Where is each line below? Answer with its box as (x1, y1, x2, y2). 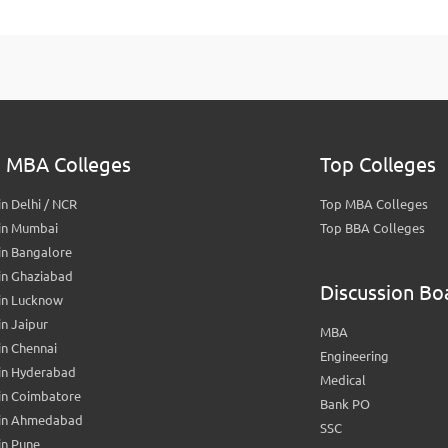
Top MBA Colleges (319, 197, 428, 211)
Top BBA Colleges (319, 221, 425, 235)
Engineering (319, 349, 389, 363)
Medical (319, 373, 366, 387)
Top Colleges (319, 153, 436, 176)
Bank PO (319, 397, 370, 411)
